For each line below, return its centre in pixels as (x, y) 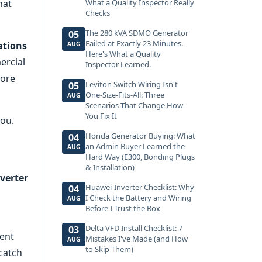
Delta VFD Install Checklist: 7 (134, 228)
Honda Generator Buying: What (140, 136)
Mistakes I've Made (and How (137, 239)
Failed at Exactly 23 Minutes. (134, 43)
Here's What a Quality (123, 54)
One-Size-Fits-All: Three (125, 95)
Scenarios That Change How (134, 105)
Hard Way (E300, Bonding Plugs (140, 157)
